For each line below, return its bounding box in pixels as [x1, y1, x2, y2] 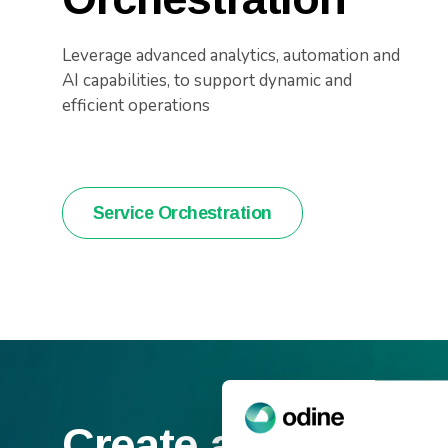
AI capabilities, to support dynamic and [62, 69, 352, 92]
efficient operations [62, 94, 210, 117]
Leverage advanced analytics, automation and [62, 44, 400, 67]
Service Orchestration [93, 203, 272, 223]
